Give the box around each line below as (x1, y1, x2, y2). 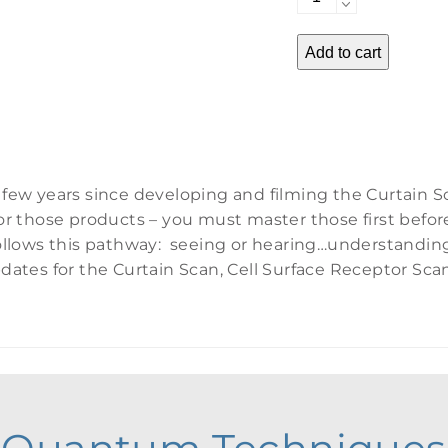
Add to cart (304, 43, 381, 61)
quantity (295, 30, 367, 49)
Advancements (295, 5, 424, 24)
